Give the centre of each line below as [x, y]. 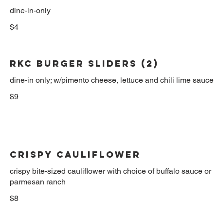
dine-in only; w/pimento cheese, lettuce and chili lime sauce [112, 80]
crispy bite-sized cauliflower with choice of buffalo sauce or [110, 171]
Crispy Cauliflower [75, 154]
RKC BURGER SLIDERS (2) [84, 63]
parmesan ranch [38, 182]
